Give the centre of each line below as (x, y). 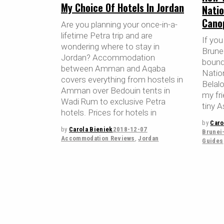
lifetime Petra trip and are (107, 35)
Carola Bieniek (91, 129)
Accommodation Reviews (98, 138)
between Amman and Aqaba (113, 68)
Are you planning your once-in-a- (119, 24)
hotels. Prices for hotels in (109, 112)
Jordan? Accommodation (108, 57)
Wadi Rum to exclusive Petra (113, 101)
